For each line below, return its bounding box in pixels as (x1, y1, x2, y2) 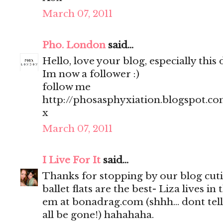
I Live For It (42, 154, 101, 166)
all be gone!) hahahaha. (42, 209, 154, 221)
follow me (42, 81, 91, 93)
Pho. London (42, 39, 106, 51)
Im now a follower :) (42, 68, 139, 80)
